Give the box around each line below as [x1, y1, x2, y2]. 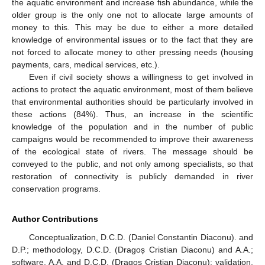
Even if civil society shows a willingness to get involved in [28, 72, 253, 82]
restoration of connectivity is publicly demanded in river [12, 171, 253, 181]
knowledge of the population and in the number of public [12, 121, 253, 131]
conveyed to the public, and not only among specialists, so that [12, 159, 253, 169]
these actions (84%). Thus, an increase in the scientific [12, 109, 253, 119]
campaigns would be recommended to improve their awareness [12, 134, 253, 144]
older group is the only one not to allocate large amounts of [12, 9, 253, 20]
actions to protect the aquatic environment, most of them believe [12, 84, 253, 94]
